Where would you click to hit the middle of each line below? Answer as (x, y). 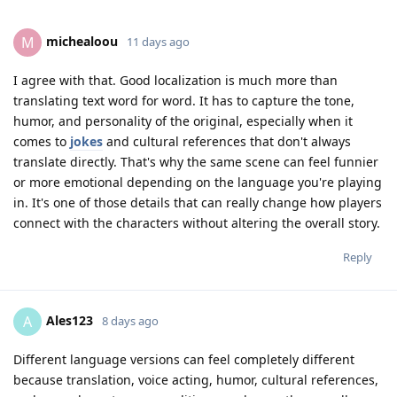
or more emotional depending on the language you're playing (198, 182)
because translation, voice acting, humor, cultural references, (196, 380)
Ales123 (70, 320)
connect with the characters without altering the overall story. (197, 223)
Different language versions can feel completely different (184, 359)
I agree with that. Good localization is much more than (175, 80)
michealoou (82, 41)
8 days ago (130, 320)
